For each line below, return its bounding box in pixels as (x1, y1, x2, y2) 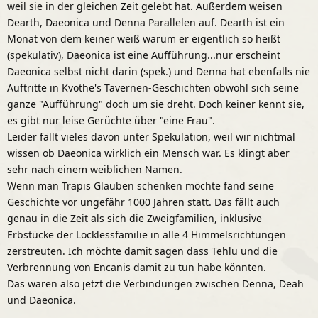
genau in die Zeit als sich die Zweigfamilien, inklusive (7, 211, 262, 225)
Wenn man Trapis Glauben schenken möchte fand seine (7, 178, 274, 192)
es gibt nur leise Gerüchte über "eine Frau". (7, 113, 215, 127)
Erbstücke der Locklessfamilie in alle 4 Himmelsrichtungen (7, 227, 286, 241)
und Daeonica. (7, 292, 76, 307)
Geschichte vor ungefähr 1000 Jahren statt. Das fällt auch (7, 194, 280, 209)
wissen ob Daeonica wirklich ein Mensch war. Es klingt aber (7, 146, 290, 160)
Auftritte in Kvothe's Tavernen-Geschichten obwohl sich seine (7, 80, 299, 94)
